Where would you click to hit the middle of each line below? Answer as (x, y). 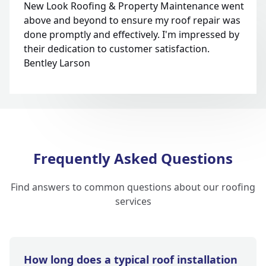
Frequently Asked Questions (133, 159)
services (133, 202)
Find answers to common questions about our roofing (133, 187)
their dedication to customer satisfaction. (117, 49)
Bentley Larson (57, 63)
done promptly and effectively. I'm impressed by (132, 35)
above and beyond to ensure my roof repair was (132, 20)
